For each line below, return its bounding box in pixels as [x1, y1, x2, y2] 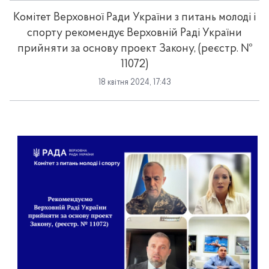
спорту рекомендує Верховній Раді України [27, 28, 242, 39]
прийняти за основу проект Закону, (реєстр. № [17, 43, 252, 55]
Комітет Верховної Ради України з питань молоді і [13, 12, 256, 23]
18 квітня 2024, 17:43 [98, 78, 171, 87]
